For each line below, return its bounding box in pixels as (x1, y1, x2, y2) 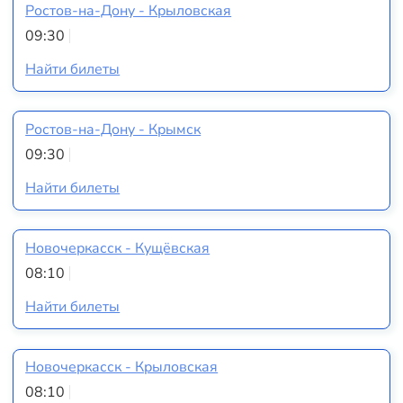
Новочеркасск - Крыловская (25, 357, 219, 378)
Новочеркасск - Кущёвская (25, 238, 210, 259)
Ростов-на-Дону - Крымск (25, 120, 201, 139)
